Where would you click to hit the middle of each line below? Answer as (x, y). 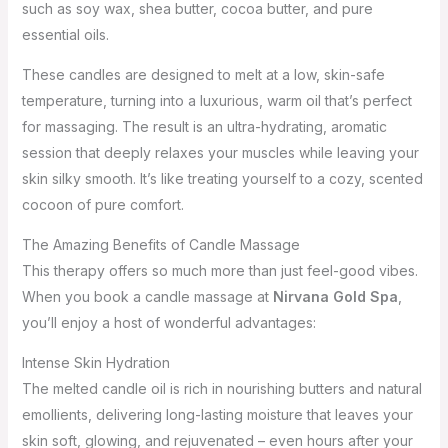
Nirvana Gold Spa (335, 296)
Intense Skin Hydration (95, 362)
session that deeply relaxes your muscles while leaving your (220, 152)
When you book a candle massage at (147, 296)
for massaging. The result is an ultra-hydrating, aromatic (204, 126)
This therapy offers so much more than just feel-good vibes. (219, 270)
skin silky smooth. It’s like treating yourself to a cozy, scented (222, 178)
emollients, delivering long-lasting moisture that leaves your (217, 414)
